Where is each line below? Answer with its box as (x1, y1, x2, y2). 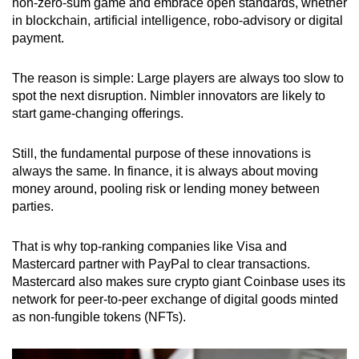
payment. (12, 31, 64, 46)
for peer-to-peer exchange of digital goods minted (57, 292, 338, 307)
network (12, 292, 57, 307)
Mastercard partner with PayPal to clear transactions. (12, 257, 310, 272)
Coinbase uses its (244, 275, 345, 289)
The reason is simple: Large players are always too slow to (12, 71, 344, 86)
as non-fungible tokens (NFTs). (12, 310, 186, 325)
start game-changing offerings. (12, 107, 184, 121)
